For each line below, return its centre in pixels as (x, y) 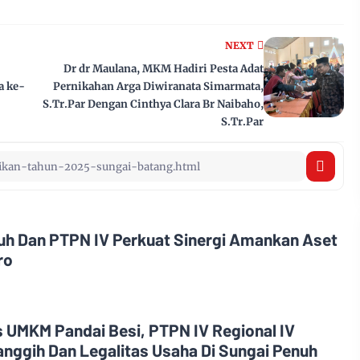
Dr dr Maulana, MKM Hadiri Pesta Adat (164, 69)
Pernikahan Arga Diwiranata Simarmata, (158, 86)
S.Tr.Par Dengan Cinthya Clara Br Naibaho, (153, 104)
